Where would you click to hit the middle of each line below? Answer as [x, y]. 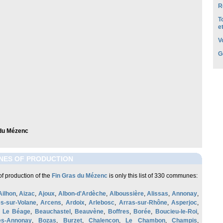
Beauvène [89, 212]
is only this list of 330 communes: [153, 176]
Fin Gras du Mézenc [80, 176]
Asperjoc [184, 203]
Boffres [118, 212]
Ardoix [75, 203]
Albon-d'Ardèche [82, 194]
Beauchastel [53, 212]
